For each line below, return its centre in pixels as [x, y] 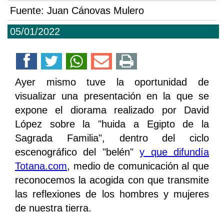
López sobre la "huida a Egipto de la [112, 124]
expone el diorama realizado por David [112, 110]
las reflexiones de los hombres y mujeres [112, 194]
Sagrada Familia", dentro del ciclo [112, 138]
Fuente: [28, 11]
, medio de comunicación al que [138, 166]
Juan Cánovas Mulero [95, 11]
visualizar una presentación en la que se [112, 96]
